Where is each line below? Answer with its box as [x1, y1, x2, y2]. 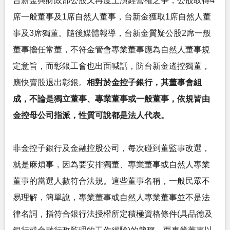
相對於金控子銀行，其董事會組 [87, 78, 202, 87]
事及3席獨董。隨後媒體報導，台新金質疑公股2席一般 [13, 29, 211, 37]
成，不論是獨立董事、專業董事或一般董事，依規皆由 [13, 94, 210, 103]
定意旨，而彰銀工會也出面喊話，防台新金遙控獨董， [13, 62, 210, 70]
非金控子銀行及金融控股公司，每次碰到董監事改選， [13, 144, 210, 152]
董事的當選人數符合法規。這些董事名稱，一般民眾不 [13, 177, 210, 185]
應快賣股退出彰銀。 [13, 78, 87, 87]
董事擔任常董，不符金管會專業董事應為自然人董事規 [13, 45, 210, 54]
